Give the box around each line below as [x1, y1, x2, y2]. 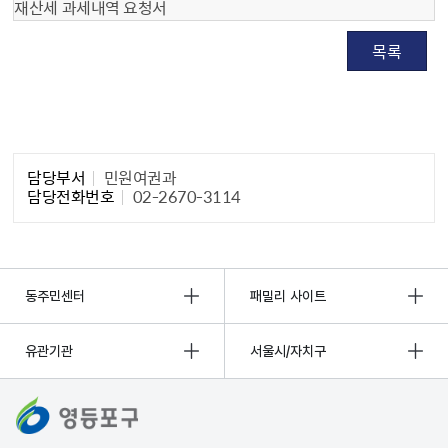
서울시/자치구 [250, 342, 326, 359]
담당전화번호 [27, 183, 115, 208]
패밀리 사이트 [250, 287, 326, 304]
